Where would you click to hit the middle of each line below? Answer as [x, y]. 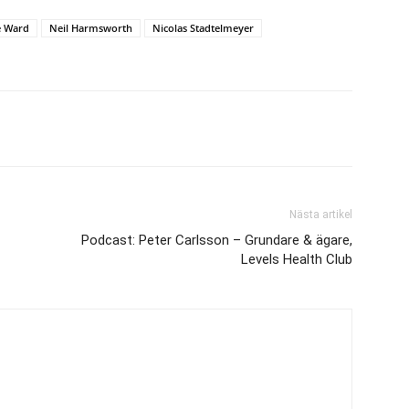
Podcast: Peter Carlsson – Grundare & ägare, [217, 240]
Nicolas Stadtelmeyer [203, 28]
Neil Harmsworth [91, 28]
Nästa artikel [321, 215]
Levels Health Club [297, 259]
